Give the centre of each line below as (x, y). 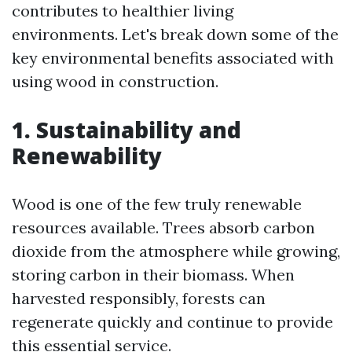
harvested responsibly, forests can (139, 298)
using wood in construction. (115, 81)
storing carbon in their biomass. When (153, 275)
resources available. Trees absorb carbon (163, 227)
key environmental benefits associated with (173, 58)
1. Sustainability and (126, 130)
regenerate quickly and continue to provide (172, 322)
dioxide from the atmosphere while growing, (176, 251)
